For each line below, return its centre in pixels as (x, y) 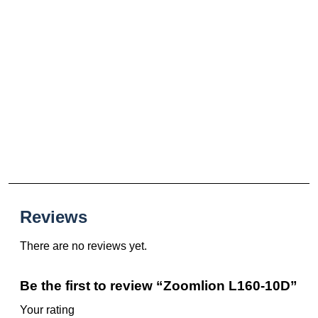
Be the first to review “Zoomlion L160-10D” (159, 286)
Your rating (47, 310)
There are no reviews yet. (83, 246)
